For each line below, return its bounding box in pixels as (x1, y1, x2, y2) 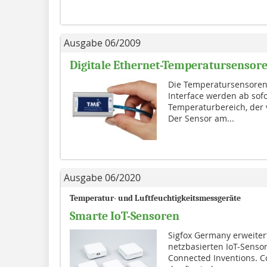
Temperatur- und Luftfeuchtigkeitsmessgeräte (70, 193, 241, 203)
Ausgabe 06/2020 (64, 170, 141, 184)
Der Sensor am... (167, 112, 234, 124)
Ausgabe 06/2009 (64, 36, 141, 49)
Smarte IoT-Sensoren (70, 209, 179, 223)
